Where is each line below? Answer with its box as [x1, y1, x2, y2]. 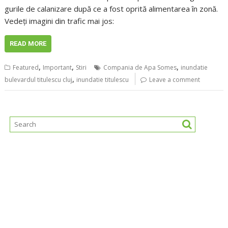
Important [43, 63, 72, 72]
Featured [13, 63, 39, 72]
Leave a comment [149, 75, 201, 84]
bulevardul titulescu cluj [5, 75, 73, 84]
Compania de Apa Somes [103, 63, 177, 72]
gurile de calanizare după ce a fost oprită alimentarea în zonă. [5, 4, 218, 14]
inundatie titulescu [76, 75, 129, 84]
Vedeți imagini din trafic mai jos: [5, 16, 115, 26]
